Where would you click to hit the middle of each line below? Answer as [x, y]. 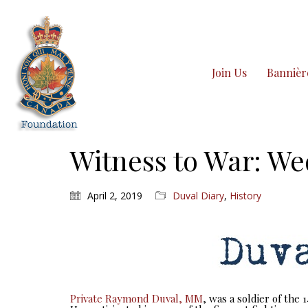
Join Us [229, 73]
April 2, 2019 [115, 196]
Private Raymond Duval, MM [136, 298]
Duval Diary [198, 196]
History [245, 196]
